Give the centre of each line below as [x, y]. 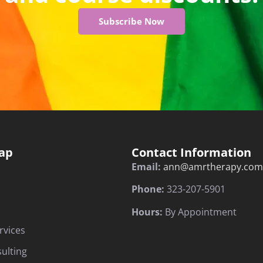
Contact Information [191, 152]
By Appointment [201, 212]
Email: [146, 167]
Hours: [148, 212]
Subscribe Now [131, 21]
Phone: [148, 189]
